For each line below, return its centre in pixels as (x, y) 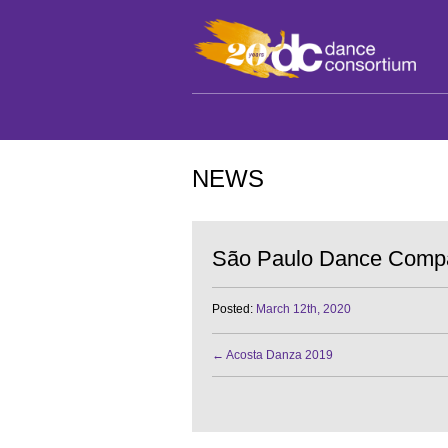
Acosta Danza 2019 (278, 354)
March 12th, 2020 (303, 308)
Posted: (232, 308)
